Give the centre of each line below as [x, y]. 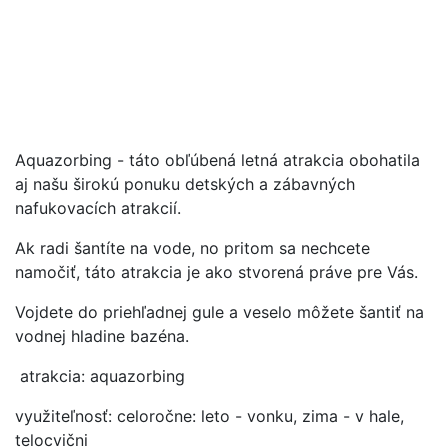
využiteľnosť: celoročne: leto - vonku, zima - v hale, [209, 415]
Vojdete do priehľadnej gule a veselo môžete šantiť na [219, 311]
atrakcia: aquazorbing [100, 375]
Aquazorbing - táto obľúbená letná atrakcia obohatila [217, 159]
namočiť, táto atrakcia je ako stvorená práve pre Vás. [216, 271]
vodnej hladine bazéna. [104, 335]
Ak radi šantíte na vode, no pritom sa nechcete [192, 247]
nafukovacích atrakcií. [98, 207]
